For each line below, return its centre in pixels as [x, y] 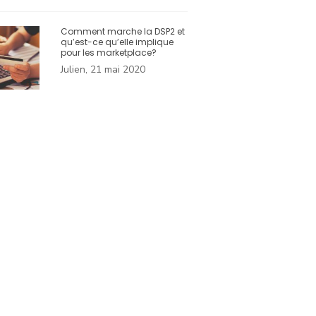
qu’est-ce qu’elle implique [117, 42]
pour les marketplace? [109, 53]
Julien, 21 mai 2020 [103, 70]
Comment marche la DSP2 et [123, 32]
